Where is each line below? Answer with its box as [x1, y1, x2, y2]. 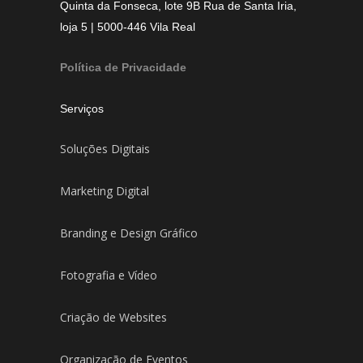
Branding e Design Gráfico [60, 225, 198, 241]
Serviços [60, 102, 104, 115]
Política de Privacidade [60, 61, 186, 74]
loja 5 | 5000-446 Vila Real [60, 20, 195, 33]
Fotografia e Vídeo [60, 267, 157, 283]
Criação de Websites [60, 310, 167, 325]
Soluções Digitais [60, 141, 150, 156]
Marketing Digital [60, 183, 149, 199]
